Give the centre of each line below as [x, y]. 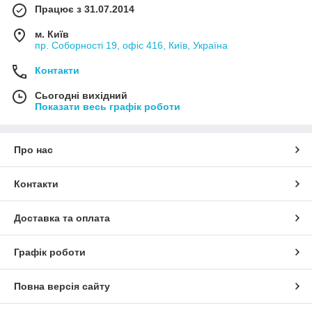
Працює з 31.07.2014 [85, 9]
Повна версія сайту [62, 286]
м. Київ [52, 34]
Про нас [33, 149]
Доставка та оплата [62, 218]
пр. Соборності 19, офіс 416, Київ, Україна [131, 45]
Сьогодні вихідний [81, 95]
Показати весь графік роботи [108, 106]
